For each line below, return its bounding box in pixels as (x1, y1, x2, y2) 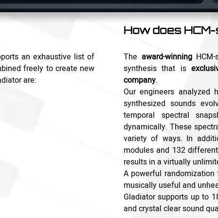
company (124, 74, 156, 87)
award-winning (141, 51, 192, 63)
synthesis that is (124, 63, 192, 75)
